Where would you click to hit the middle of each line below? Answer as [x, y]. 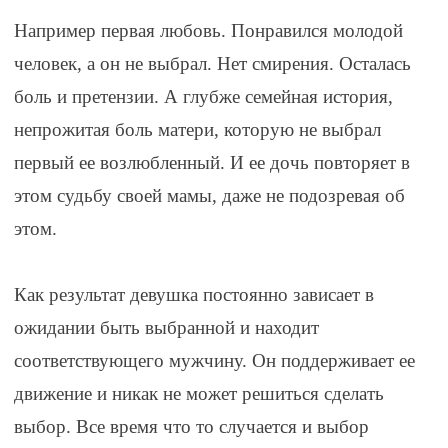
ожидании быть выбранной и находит [166, 328]
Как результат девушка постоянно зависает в [193, 295]
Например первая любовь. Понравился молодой [208, 31]
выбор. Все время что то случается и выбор [191, 427]
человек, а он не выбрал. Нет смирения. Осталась [212, 64]
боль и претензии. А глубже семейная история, [203, 97]
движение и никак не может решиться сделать [198, 394]
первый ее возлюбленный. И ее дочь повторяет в [211, 163]
